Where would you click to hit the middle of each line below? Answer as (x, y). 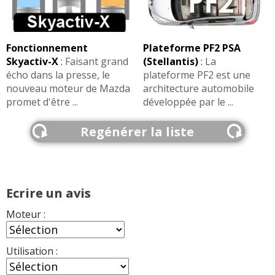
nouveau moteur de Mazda (68, 88)
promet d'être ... (42, 102)
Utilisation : (32, 251)
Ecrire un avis (48, 193)
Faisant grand (97, 61)
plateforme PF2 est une (196, 75)
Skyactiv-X (32, 61)
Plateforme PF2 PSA (192, 48)
